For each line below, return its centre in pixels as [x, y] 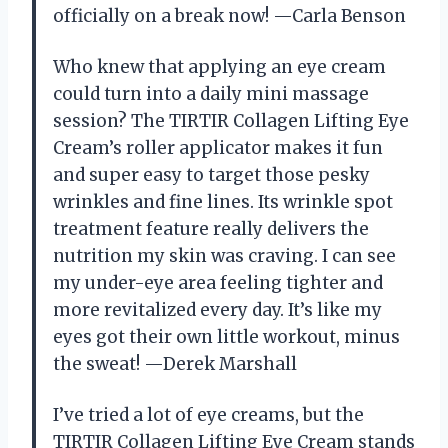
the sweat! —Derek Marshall [175, 363]
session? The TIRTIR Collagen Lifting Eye [231, 120]
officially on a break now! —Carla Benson [229, 15]
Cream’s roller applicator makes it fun [218, 147]
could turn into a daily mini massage [211, 93]
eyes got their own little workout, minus [226, 336]
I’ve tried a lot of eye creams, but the [208, 414]
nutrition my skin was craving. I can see [224, 255]
